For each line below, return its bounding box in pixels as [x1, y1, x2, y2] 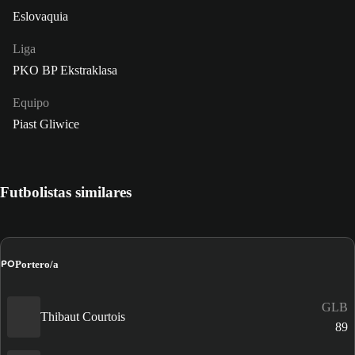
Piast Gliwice [13, 117, 79, 132]
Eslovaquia [13, 10, 68, 24]
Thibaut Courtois [40, 310, 125, 324]
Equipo [13, 96, 49, 110]
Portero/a [15, 258, 59, 270]
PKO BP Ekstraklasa [13, 63, 117, 78]
